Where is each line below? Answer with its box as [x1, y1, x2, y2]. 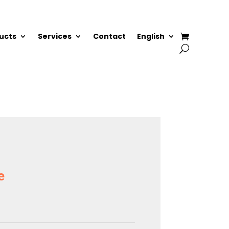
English [136, 31, 165, 42]
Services [37, 31, 72, 42]
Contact [93, 31, 126, 42]
